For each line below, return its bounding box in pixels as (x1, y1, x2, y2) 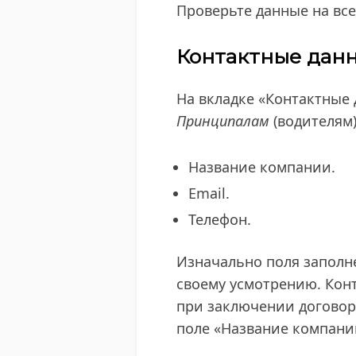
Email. (188, 184, 230, 203)
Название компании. (188, 157, 335, 176)
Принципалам (176, 111, 269, 130)
